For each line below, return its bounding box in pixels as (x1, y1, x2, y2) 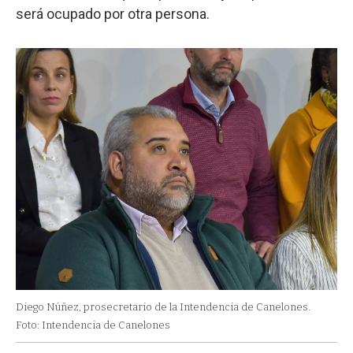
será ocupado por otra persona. (16, 5, 210, 22)
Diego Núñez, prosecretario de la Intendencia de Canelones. (16, 301, 310, 314)
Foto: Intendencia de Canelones (16, 319, 170, 332)
